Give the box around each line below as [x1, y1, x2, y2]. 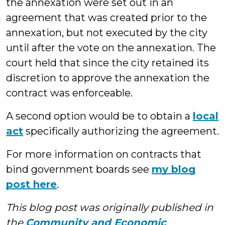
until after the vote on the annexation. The [6, 42, 216, 54]
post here [6, 178, 57, 190]
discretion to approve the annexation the [6, 72, 209, 84]
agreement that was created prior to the [6, 12, 207, 24]
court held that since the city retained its [6, 57, 209, 69]
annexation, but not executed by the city [6, 27, 207, 39]
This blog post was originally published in [6, 201, 213, 213]
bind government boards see [6, 163, 152, 175]
